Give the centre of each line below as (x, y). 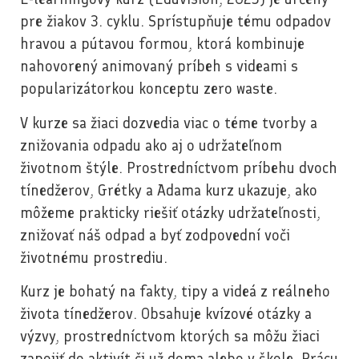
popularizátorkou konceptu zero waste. (149, 89)
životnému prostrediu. (94, 257)
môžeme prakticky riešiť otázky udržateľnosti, (170, 212)
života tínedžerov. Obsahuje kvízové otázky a (166, 314)
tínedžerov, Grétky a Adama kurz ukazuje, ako (169, 190)
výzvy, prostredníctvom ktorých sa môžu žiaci (170, 337)
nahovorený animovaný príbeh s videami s (159, 67)
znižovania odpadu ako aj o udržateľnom (151, 145)
